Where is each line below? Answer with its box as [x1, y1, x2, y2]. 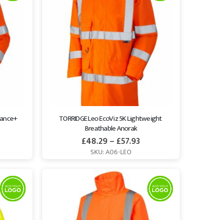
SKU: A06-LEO [90, 146, 132, 158]
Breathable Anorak [84, 122, 137, 135]
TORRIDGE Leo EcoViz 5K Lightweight [59, 112, 163, 125]
